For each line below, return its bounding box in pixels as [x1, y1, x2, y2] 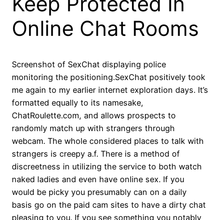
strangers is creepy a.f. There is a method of [12, 148, 180, 159]
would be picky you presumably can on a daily [12, 187, 187, 197]
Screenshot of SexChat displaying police [12, 59, 166, 69]
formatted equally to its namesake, [12, 97, 143, 108]
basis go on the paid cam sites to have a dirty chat [12, 199, 206, 210]
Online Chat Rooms [12, 15, 199, 41]
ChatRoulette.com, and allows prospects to [12, 110, 176, 120]
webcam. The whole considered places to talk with [12, 136, 204, 146]
